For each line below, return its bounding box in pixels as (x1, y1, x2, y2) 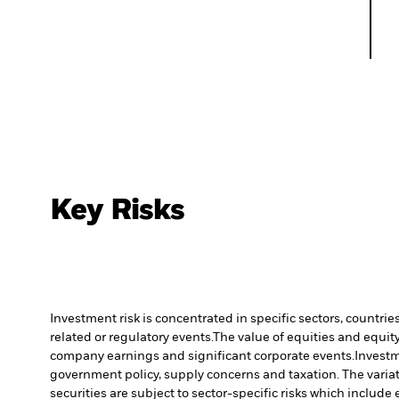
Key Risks (50, 195, 185, 225)
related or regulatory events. (50, 330, 213, 344)
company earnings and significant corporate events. (50, 349, 354, 362)
